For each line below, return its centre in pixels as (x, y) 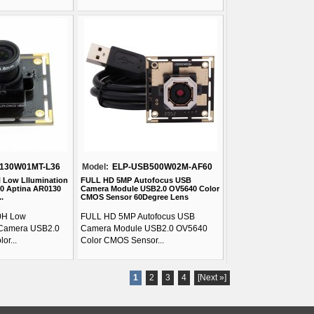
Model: (95, 167)
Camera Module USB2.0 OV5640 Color (150, 189)
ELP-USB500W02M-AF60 (162, 167)
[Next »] (212, 278)
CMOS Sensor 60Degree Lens (135, 197)
